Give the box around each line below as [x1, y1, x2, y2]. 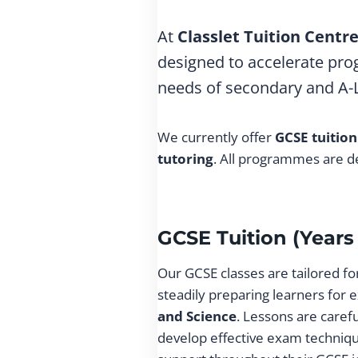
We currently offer [157, 128, 275, 147]
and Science [157, 307, 237, 326]
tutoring [157, 149, 213, 169]
